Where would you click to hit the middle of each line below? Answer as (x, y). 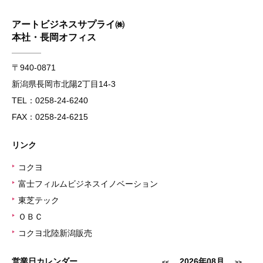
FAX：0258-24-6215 (50, 117)
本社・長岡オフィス (54, 37)
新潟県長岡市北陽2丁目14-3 (64, 84)
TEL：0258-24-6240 (50, 100)
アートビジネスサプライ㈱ (73, 24)
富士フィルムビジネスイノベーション (88, 184)
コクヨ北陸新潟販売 (55, 233)
